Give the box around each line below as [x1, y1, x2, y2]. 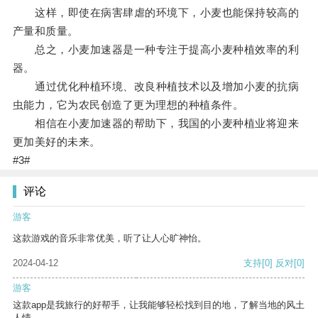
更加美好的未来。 [12, 136, 101, 148]
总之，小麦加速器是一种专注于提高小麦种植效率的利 [12, 43, 300, 56]
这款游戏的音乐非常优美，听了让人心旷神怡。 [13, 233, 207, 244]
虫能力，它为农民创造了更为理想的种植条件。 [12, 99, 244, 111]
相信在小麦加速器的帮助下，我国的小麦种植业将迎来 [12, 117, 300, 130]
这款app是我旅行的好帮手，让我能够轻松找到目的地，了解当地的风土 [13, 300, 305, 311]
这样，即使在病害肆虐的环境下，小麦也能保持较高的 [12, 6, 300, 19]
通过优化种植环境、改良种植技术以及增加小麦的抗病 [12, 80, 300, 93]
